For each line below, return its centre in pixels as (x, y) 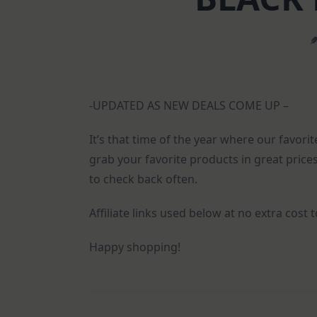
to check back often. (143, 179)
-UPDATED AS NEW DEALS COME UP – (189, 106)
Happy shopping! (135, 247)
